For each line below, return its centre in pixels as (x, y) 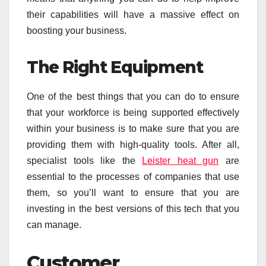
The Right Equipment (115, 67)
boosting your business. (77, 31)
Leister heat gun (180, 160)
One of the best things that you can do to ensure (133, 96)
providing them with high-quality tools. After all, (133, 144)
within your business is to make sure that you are (133, 128)
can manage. (54, 224)
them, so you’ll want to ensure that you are (133, 192)
